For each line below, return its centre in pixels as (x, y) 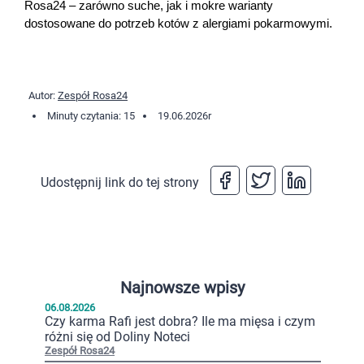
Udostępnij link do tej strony (120, 182)
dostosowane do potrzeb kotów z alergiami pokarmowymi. (178, 24)
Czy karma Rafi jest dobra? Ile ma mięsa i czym (180, 322)
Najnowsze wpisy (182, 288)
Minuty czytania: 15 (91, 116)
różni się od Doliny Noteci (117, 337)
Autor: (43, 96)
